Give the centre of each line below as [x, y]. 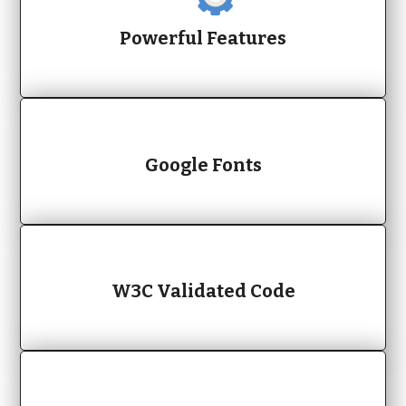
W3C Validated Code [203, 290]
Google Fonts [203, 164]
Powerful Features [203, 39]
